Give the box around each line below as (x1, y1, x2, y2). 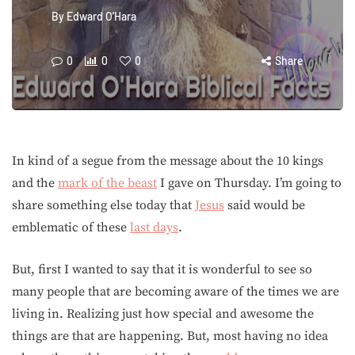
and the (12, 175, 58, 191)
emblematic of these (12, 219, 130, 235)
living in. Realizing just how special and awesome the (12, 306, 314, 322)
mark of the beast (58, 175, 157, 191)
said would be (224, 197, 305, 213)
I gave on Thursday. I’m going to (157, 175, 342, 191)
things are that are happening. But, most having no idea (12, 328, 328, 344)
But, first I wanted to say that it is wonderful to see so (12, 261, 312, 277)
